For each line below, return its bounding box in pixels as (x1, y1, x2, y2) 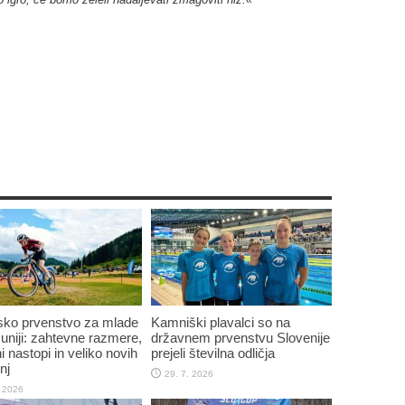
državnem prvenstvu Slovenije (150, 329, 330, 345)
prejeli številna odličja (150, 344, 275, 361)
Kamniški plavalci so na (150, 314, 290, 330)
